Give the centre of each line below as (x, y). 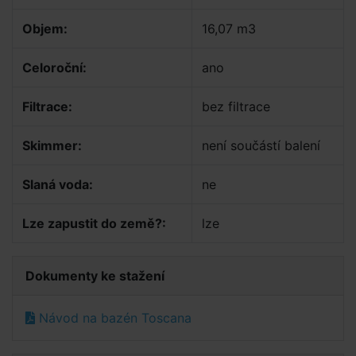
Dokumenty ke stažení (95, 276)
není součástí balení (261, 145)
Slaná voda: (58, 184)
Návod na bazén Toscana (113, 318)
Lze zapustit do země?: (94, 223)
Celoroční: (54, 68)
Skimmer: (52, 145)
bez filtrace (236, 106)
